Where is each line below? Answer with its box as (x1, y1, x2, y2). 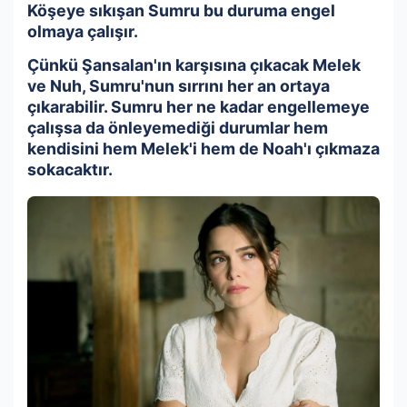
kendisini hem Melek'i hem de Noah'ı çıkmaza (27, 138, 380, 158)
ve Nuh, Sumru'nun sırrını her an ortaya (27, 75, 330, 95)
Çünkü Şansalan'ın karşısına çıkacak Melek (27, 55, 361, 74)
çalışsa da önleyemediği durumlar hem (27, 117, 328, 137)
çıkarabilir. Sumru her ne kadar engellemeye (27, 96, 370, 116)
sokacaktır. (27, 159, 113, 179)
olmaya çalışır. (27, 21, 138, 41)
